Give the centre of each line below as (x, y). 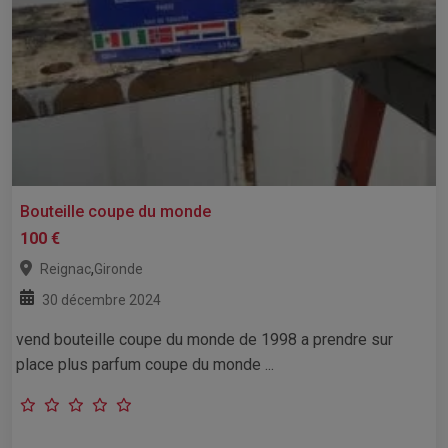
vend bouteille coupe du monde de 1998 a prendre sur (204, 339)
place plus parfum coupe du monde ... (145, 364)
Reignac (65, 268)
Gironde (118, 268)
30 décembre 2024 (101, 299)
